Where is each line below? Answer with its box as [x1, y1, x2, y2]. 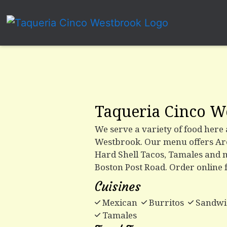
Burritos [147, 196, 186, 208]
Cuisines [95, 178, 141, 195]
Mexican [100, 196, 139, 208]
